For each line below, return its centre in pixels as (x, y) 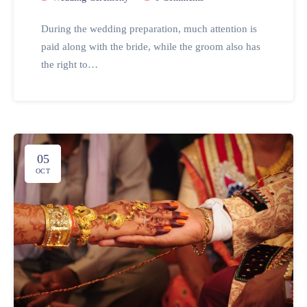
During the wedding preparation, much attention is (149, 29)
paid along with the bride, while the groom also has (151, 47)
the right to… (70, 65)
